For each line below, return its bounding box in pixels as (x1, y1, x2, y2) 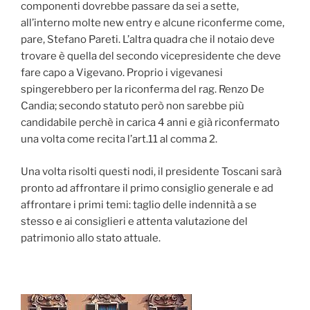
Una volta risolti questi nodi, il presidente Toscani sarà (21, 165, 282, 178)
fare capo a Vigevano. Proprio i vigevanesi (21, 66, 223, 80)
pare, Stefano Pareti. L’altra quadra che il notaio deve (21, 33, 275, 46)
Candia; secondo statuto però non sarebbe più (21, 100, 244, 113)
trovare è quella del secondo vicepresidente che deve (21, 50, 281, 63)
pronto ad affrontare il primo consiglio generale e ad (21, 181, 273, 194)
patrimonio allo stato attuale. (21, 231, 161, 244)
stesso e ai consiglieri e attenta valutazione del (21, 215, 248, 228)
